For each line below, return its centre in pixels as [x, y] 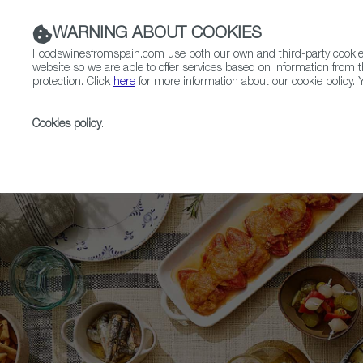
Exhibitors [260, 147]
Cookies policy [67, 125]
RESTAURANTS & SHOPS [168, 109]
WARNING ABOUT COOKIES [157, 34]
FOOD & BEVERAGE [305, 109]
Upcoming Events [169, 147]
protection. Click [73, 83]
